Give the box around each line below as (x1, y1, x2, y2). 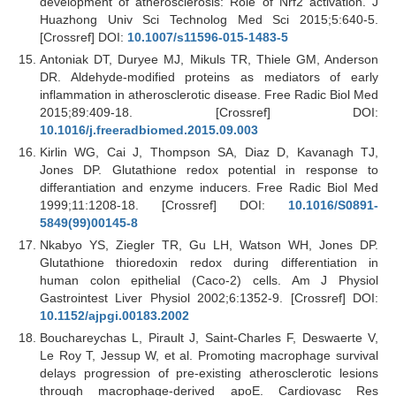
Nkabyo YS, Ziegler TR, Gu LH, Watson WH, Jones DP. (40, 237, 378, 252)
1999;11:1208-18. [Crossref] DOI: (40, 197, 288, 212)
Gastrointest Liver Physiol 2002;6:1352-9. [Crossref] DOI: (40, 290, 378, 305)
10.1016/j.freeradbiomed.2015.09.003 (40, 122, 258, 137)
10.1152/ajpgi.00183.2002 (40, 308, 189, 323)
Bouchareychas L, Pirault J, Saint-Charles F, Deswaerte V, (40, 330, 378, 345)
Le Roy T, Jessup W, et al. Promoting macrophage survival (40, 347, 378, 362)
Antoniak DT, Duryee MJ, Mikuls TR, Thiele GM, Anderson (40, 51, 378, 66)
